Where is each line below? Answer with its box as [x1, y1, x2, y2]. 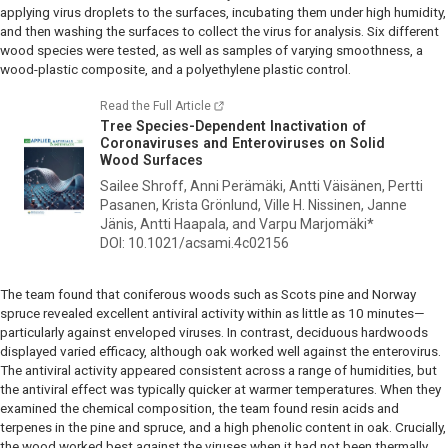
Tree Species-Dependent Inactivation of [100, 118, 366, 135]
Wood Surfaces [100, 152, 203, 169]
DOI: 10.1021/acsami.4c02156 [100, 235, 289, 252]
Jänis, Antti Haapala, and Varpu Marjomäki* [100, 216, 374, 233]
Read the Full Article [100, 99, 211, 114]
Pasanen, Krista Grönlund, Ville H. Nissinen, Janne [100, 197, 407, 214]
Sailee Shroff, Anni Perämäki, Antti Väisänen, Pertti [100, 178, 423, 195]
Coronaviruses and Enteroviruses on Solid [100, 135, 385, 152]
